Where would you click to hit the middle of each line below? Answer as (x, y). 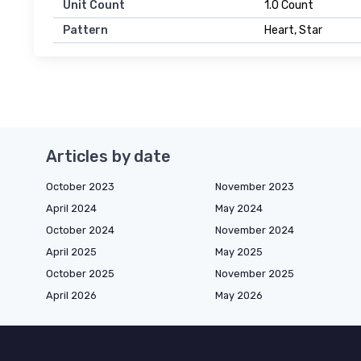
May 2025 (239, 252)
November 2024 (255, 230)
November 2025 (255, 274)
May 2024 (239, 209)
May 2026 (239, 296)
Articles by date (108, 157)
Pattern (85, 31)
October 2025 (80, 274)
